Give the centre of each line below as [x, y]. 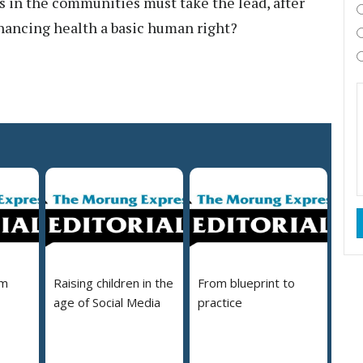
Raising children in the [113, 283]
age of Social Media [107, 303]
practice [220, 303]
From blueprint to [246, 283]
